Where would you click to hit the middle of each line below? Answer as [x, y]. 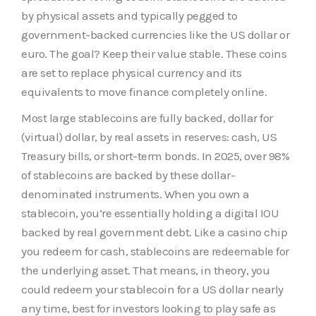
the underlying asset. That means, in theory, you [145, 270]
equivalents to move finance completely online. [144, 91]
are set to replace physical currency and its [131, 72]
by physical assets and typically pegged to [129, 15]
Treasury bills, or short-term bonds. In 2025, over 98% [155, 156]
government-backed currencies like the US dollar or [155, 34]
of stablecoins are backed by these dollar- [128, 175]
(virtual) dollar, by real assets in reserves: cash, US [149, 136]
